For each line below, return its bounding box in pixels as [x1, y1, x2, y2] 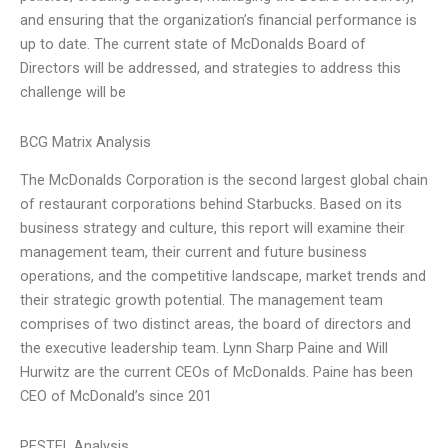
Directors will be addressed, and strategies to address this [20, 59, 401, 78]
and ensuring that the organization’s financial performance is [20, 11, 417, 30]
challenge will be [20, 83, 126, 102]
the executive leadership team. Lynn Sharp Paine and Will [20, 339, 388, 358]
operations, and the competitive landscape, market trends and [20, 267, 426, 286]
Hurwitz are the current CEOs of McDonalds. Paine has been [20, 363, 413, 382]
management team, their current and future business [20, 243, 367, 262]
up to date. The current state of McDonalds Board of [20, 35, 366, 54]
